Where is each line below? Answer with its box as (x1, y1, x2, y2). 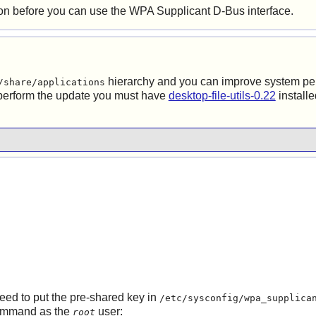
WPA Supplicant (128, 4, 210, 17)
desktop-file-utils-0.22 (168, 90, 276, 102)
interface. (244, 4, 293, 17)
